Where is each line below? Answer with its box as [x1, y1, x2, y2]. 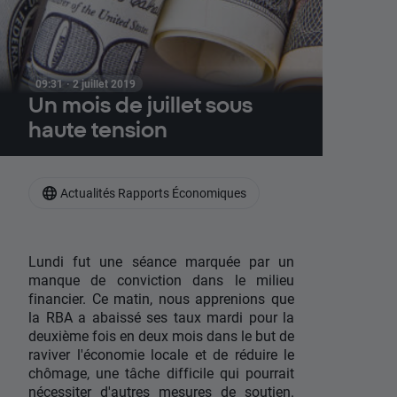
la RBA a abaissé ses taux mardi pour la [28, 307, 294, 327]
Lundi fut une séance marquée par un [28, 252, 294, 271]
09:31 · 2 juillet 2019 [35, 76, 136, 90]
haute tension [28, 117, 167, 142]
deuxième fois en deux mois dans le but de [28, 326, 294, 346]
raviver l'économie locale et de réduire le [28, 345, 294, 364]
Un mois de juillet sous [28, 92, 253, 117]
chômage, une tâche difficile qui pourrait [28, 363, 294, 383]
